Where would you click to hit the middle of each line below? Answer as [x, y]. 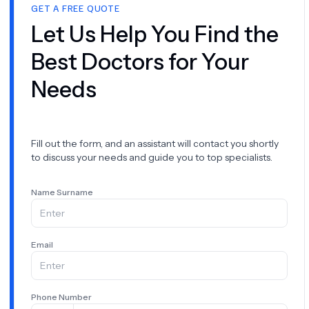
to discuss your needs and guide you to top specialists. [152, 158]
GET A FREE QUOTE [76, 8]
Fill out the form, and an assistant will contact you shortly [155, 144]
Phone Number [61, 297]
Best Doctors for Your [140, 62]
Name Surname [62, 192]
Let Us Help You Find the [155, 34]
